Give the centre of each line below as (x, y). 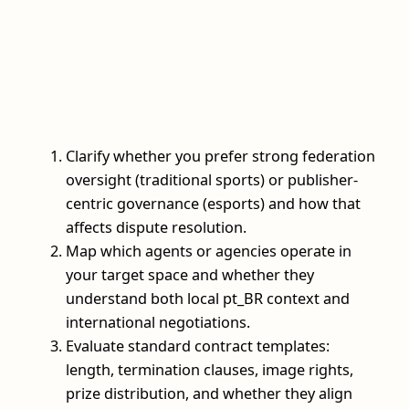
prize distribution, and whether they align (209, 393)
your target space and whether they (190, 274)
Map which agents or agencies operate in (209, 251)
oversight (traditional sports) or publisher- (212, 179)
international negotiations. (158, 322)
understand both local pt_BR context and (208, 298)
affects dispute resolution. (156, 227)
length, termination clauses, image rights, (210, 369)
